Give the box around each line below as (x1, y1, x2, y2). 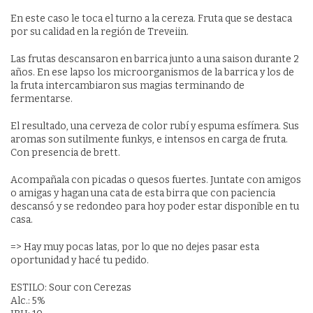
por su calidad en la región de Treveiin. (10, 25, 193, 38)
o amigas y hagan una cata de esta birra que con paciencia (10, 187, 275, 199)
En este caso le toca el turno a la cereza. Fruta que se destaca (10, 12, 292, 24)
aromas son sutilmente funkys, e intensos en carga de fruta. (10, 133, 288, 145)
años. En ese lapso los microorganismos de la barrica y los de (10, 66, 294, 78)
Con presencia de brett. (10, 146, 122, 159)
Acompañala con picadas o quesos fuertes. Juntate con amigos (10, 173, 301, 186)
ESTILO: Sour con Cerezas (10, 281, 131, 293)
